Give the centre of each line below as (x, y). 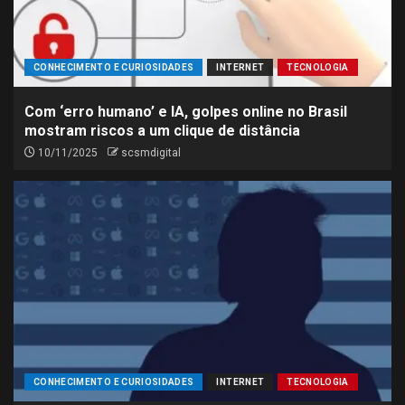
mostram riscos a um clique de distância (162, 131)
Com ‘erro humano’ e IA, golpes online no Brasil (186, 112)
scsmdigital (151, 153)
